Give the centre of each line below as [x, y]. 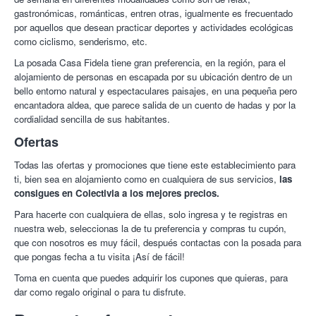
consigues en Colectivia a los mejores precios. [117, 193]
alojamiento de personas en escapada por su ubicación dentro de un [153, 77]
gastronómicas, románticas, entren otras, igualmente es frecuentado [153, 13]
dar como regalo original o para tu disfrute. [100, 292]
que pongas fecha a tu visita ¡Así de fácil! [99, 256]
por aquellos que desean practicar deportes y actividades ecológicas [154, 27]
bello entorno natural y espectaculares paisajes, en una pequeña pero [156, 91]
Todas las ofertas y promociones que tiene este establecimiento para [155, 165]
